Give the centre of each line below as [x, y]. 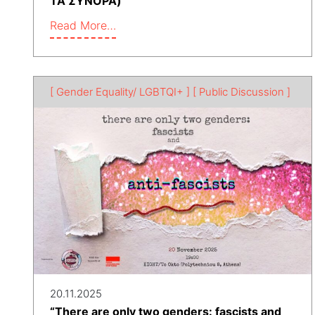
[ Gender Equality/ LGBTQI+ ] [120, 91]
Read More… [83, 25]
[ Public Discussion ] [242, 91]
